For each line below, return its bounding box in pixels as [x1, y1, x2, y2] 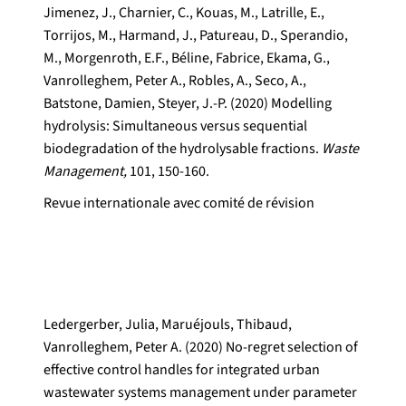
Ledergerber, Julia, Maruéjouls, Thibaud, [43, 314, 292, 335]
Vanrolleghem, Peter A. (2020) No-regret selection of [43, 337, 358, 358]
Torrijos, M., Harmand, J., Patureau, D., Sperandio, [43, 25, 348, 46]
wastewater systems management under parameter [43, 382, 357, 403]
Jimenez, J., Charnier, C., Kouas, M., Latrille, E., [43, 3, 324, 24]
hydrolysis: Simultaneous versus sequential [43, 116, 307, 137]
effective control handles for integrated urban [43, 360, 320, 381]
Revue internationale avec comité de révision [43, 193, 314, 214]
